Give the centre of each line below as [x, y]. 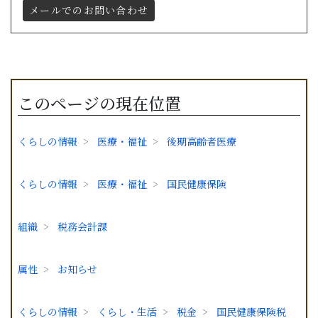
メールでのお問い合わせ [89, 10]
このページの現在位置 [99, 103]
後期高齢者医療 [202, 141]
